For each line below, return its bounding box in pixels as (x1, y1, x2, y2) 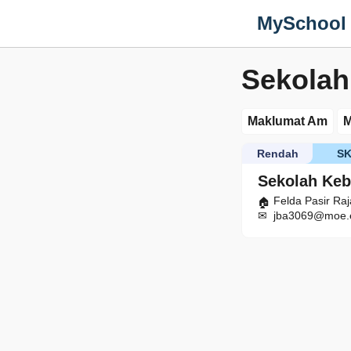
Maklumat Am (248, 114, 327, 128)
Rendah (256, 147, 299, 160)
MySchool (257, 13, 346, 34)
